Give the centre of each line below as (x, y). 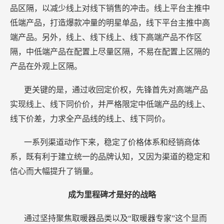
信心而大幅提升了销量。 (54, 171)
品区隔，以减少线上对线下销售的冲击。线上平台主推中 (110, 8)
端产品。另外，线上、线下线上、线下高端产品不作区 (106, 37)
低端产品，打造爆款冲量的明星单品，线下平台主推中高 (110, 23)
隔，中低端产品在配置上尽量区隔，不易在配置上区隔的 (110, 52)
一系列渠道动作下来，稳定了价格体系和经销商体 (112, 142)
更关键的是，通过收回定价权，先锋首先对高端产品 (116, 90)
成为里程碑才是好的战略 (112, 195)
